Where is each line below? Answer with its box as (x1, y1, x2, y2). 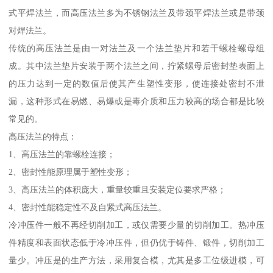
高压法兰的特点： (9, 132, 77, 142)
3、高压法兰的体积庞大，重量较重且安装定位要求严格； (9, 185, 227, 195)
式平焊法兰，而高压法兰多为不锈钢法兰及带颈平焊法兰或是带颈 (9, 8, 264, 18)
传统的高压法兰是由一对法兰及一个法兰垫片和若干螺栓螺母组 (9, 43, 264, 54)
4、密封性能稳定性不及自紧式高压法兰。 (9, 202, 167, 213)
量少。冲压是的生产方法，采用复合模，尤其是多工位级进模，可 (9, 255, 264, 266)
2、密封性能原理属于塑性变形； (9, 167, 133, 177)
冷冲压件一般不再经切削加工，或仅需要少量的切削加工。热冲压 (9, 220, 264, 230)
